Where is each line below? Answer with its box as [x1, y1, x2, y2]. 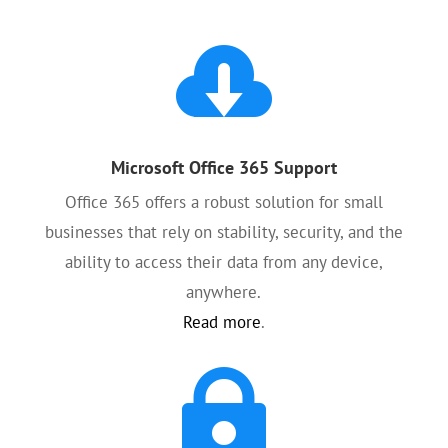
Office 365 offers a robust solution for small [64, 191, 383, 213]
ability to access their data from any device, [64, 251, 383, 273]
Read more [182, 311, 261, 333]
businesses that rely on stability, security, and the [44, 221, 403, 243]
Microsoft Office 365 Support [110, 156, 337, 179]
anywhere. [186, 281, 262, 303]
